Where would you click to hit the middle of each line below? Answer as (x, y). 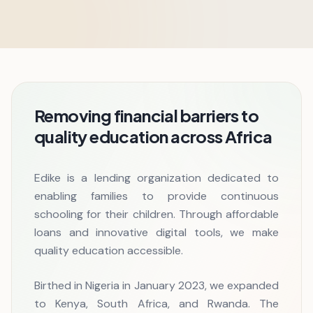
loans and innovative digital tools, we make (156, 232)
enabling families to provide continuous (156, 196)
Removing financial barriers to (146, 115)
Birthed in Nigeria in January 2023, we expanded (156, 285)
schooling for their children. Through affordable (156, 214)
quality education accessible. (109, 250)
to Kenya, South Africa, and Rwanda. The (156, 304)
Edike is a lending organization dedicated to (156, 178)
